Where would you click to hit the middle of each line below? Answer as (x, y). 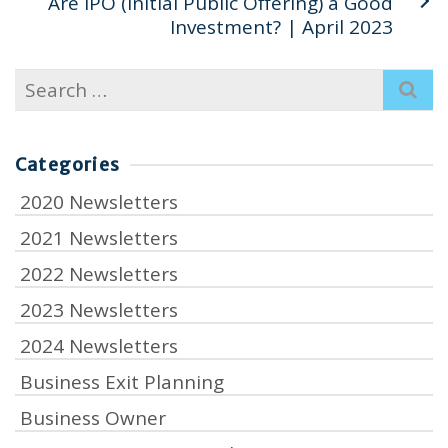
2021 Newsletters (99, 238)
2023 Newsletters (99, 310)
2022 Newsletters (99, 274)
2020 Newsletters (99, 202)
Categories (67, 164)
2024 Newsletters (99, 346)
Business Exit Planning (122, 382)
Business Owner (93, 418)
